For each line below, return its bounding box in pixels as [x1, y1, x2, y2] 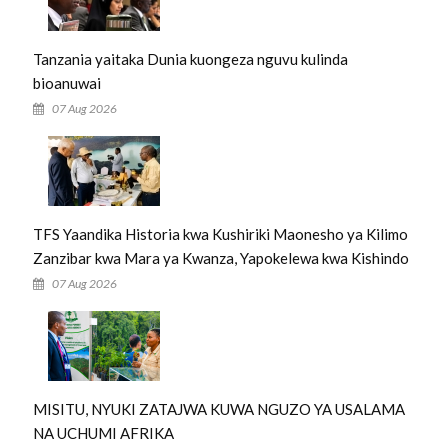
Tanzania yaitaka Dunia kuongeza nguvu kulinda [32, 50, 348, 68]
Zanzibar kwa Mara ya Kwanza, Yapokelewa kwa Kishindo [32, 249, 409, 267]
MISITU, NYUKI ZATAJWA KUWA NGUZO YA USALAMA [32, 400, 405, 418]
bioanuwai [32, 74, 101, 92]
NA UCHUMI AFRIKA [32, 424, 174, 442]
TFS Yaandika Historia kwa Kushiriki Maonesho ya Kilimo [32, 225, 408, 243]
